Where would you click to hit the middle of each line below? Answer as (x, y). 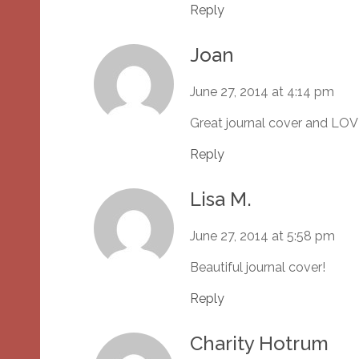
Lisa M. (221, 200)
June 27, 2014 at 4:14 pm (262, 92)
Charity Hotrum (259, 344)
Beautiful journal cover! (258, 268)
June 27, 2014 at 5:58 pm (262, 236)
